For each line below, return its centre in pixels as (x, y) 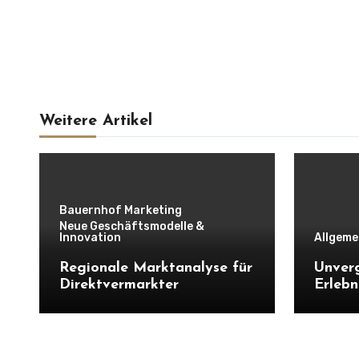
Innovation (90, 238)
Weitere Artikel (96, 121)
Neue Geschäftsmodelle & (132, 226)
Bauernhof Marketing (121, 210)
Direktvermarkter (119, 285)
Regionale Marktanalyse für (156, 268)
